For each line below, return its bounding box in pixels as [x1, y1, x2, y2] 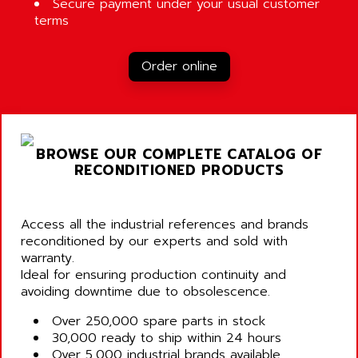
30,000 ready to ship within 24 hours [52, 328, 281, 348]
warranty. [21, 249, 74, 268]
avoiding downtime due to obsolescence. [21, 282, 270, 302]
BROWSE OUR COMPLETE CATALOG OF [36, 144, 322, 165]
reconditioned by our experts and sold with [21, 232, 288, 252]
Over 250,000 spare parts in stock [52, 312, 265, 332]
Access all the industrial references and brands [21, 215, 308, 235]
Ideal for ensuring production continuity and [21, 265, 286, 285]
